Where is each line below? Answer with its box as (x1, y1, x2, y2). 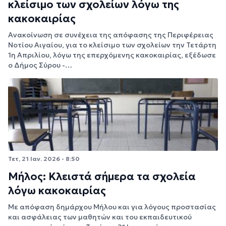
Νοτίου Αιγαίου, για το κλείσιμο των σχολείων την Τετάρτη (8, 40, 216, 50)
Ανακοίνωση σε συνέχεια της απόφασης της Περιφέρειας (8, 30, 213, 40)
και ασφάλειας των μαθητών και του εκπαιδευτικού (8, 212, 192, 221)
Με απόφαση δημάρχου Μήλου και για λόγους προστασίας (8, 202, 216, 211)
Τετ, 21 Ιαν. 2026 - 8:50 (8, 155, 80, 163)
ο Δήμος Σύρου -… (8, 61, 72, 70)
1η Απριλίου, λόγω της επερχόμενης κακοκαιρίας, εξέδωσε (8, 50, 216, 60)
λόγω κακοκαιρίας (8, 184, 106, 197)
